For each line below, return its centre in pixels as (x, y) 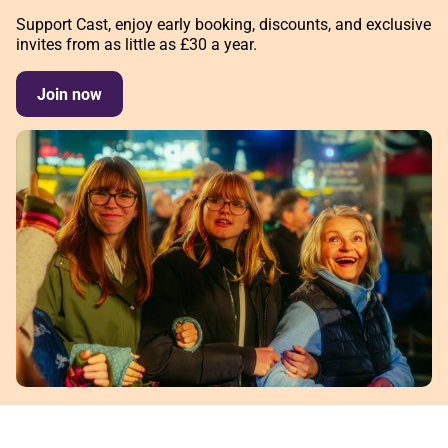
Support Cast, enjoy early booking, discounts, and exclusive (223, 24)
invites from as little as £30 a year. (136, 44)
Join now (70, 94)
